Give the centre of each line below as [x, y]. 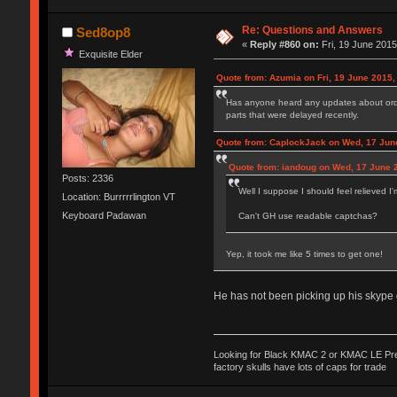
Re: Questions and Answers [313, 31]
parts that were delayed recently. [292, 115]
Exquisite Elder [110, 54]
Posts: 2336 [87, 178]
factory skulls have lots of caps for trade [300, 366]
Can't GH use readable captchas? [307, 216]
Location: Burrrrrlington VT [118, 196]
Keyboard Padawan [104, 216]
